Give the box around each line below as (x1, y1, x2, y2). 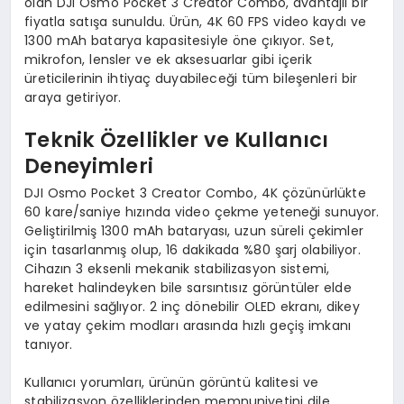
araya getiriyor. (24, 87, 122, 106)
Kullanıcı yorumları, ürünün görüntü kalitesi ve (24, 372, 319, 391)
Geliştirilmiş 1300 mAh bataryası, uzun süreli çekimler (24, 221, 363, 240)
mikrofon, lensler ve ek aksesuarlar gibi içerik (24, 50, 312, 69)
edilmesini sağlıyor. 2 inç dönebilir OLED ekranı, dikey (24, 297, 360, 316)
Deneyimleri (24, 151, 153, 181)
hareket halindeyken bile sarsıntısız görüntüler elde (24, 278, 352, 297)
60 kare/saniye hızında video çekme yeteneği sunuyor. (24, 202, 380, 221)
